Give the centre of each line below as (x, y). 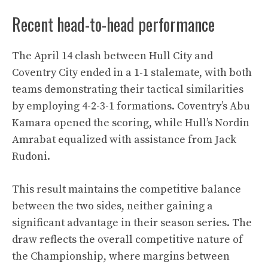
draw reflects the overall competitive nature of (127, 240)
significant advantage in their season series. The (132, 223)
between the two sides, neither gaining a (112, 206)
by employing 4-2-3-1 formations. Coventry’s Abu (131, 106)
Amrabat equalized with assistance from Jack (124, 140)
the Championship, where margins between (121, 256)
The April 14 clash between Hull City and (112, 56)
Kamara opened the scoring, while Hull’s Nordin (131, 123)
